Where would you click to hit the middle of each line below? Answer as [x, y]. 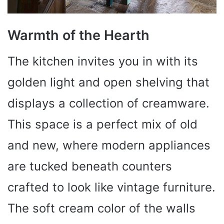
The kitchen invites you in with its [103, 61]
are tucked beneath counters [90, 166]
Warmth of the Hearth [78, 35]
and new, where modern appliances [109, 145]
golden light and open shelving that [108, 82]
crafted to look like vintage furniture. [111, 187]
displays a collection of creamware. [108, 103]
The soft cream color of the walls [101, 208]
